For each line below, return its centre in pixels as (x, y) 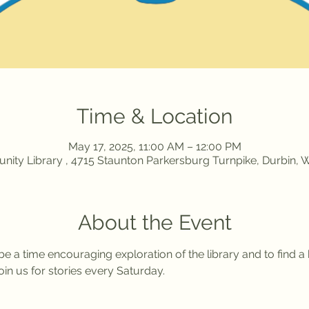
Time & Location (154, 117)
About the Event (154, 223)
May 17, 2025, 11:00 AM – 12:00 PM (154, 147)
